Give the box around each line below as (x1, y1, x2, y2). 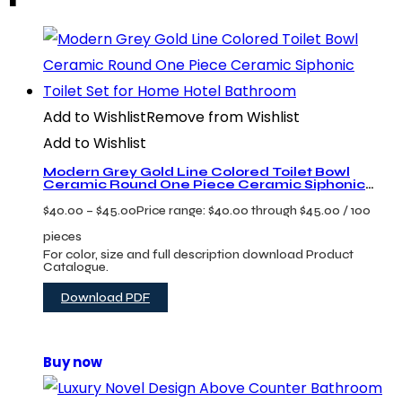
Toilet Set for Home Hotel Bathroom (43, 188, 296, 205)
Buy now (43, 352, 102, 371)
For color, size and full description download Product (43, 246, 354, 262)
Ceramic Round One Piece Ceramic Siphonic (43, 176, 365, 192)
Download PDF (61, 289, 150, 305)
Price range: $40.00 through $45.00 (136, 202, 340, 218)
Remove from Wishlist (146, 106, 300, 127)
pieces (43, 228, 82, 244)
